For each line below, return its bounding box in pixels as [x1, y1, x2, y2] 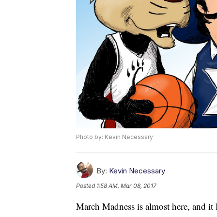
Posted [76, 182, 96, 190]
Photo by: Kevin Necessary [76, 133, 153, 141]
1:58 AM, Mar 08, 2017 [96, 182, 156, 190]
